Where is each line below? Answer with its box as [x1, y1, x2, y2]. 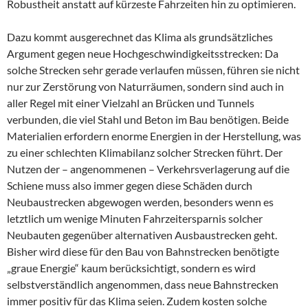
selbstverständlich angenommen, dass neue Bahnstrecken [7, 278, 278, 291]
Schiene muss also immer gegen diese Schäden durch [7, 179, 252, 192]
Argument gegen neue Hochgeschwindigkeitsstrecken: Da [7, 47, 278, 60]
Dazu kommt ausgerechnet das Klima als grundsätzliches [7, 30, 273, 44]
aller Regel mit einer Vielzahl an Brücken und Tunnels [7, 96, 254, 110]
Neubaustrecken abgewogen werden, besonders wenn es [7, 195, 274, 209]
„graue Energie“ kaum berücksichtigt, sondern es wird [7, 261, 256, 275]
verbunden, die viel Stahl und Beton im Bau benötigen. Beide [7, 113, 289, 126]
